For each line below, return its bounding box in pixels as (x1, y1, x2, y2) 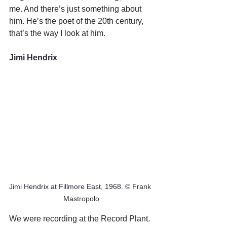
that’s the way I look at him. (9, 29, 105, 38)
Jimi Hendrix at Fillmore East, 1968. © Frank (9, 182, 153, 191)
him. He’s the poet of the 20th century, (9, 17, 145, 26)
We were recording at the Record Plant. (9, 214, 152, 223)
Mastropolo (63, 194, 99, 203)
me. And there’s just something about (9, 5, 143, 14)
